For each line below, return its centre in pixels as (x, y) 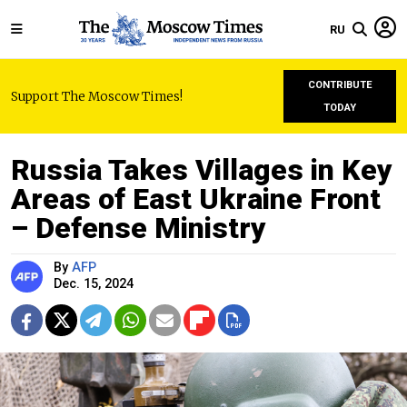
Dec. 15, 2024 (94, 284)
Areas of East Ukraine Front (196, 199)
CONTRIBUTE (340, 85)
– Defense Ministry (139, 228)
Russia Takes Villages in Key (202, 170)
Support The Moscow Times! (97, 96)
